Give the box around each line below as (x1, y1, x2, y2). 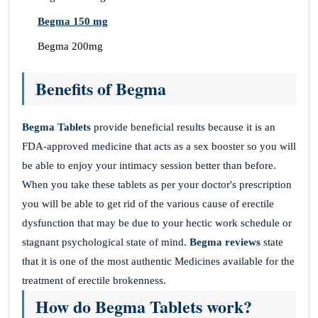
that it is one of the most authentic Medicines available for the (22, 255, 295, 267)
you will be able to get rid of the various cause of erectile (22, 197, 274, 209)
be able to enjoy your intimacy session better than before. (22, 159, 276, 171)
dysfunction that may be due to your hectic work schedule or (22, 216, 292, 229)
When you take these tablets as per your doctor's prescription (22, 178, 292, 190)
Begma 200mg (38, 40, 103, 52)
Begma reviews (190, 236, 261, 248)
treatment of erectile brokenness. (22, 274, 166, 286)
